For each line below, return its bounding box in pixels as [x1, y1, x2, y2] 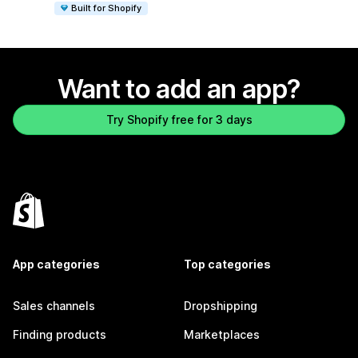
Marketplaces [184, 328, 260, 342]
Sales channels [13, 299, 95, 313]
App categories [13, 257, 100, 272]
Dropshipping [184, 299, 257, 313]
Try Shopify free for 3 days [105, 113, 253, 127]
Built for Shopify [71, 2, 142, 14]
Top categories [184, 257, 271, 272]
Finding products [13, 328, 106, 342]
